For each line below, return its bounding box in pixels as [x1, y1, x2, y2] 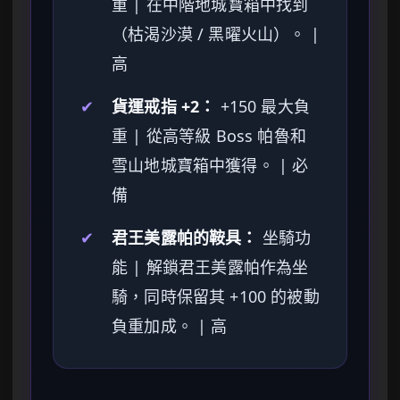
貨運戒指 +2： [112, 96, 216, 118]
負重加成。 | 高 [112, 315, 228, 337]
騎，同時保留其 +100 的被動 [112, 286, 320, 308]
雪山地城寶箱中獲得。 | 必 [112, 154, 309, 177]
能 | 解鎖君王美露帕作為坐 [112, 256, 309, 279]
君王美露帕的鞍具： [112, 227, 258, 249]
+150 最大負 [215, 96, 310, 118]
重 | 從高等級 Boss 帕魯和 [112, 125, 306, 147]
